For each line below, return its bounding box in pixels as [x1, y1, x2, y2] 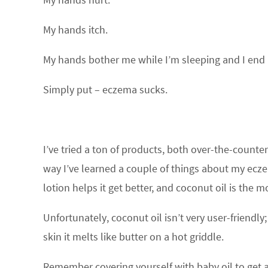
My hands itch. [43, 23, 108, 36]
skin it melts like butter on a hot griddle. [43, 230, 224, 243]
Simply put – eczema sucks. [43, 83, 167, 96]
